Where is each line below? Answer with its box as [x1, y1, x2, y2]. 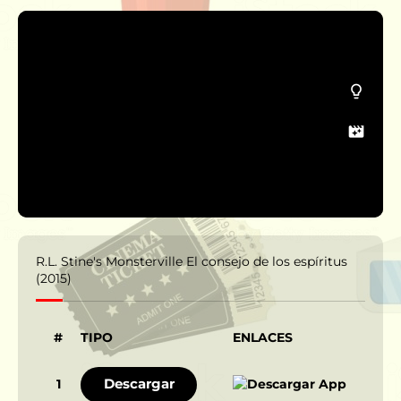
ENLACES [233, 328, 293, 346]
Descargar [103, 374, 175, 392]
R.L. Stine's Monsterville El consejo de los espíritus [36, 252, 347, 269]
